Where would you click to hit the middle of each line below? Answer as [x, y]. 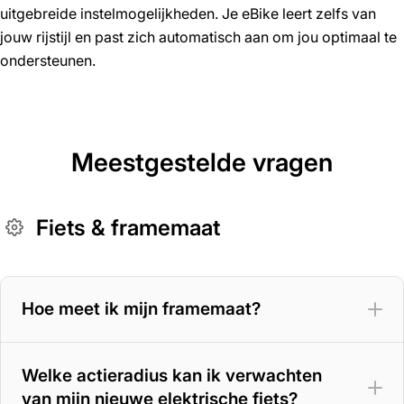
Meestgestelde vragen [202, 163]
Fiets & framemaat [128, 227]
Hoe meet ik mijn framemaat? [141, 309]
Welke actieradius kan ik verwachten [172, 376]
